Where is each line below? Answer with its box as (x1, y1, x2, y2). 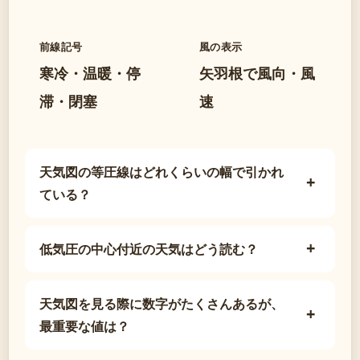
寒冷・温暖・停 (39, 63, 141, 83)
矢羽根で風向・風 (199, 63, 315, 83)
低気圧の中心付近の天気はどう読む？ (39, 239, 258, 258)
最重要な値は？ (39, 317, 129, 335)
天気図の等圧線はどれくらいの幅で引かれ (39, 162, 284, 181)
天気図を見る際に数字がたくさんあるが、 (39, 294, 284, 313)
